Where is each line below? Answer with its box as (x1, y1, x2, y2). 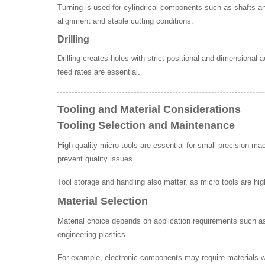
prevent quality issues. (57, 154, 135, 163)
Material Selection (57, 195, 148, 207)
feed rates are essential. (57, 67, 140, 76)
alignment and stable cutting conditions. (57, 16, 193, 25)
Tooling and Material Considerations (57, 103, 241, 115)
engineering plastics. (57, 230, 128, 239)
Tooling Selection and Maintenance (57, 119, 235, 131)
